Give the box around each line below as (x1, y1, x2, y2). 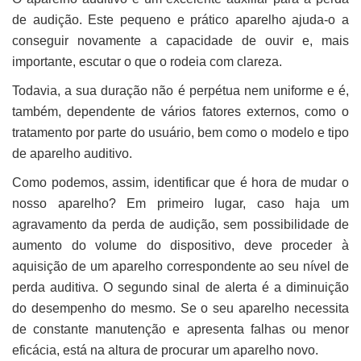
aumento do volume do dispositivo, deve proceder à (12, 238, 349, 252)
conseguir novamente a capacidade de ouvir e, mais (12, 33, 349, 48)
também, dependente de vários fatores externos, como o (12, 104, 349, 118)
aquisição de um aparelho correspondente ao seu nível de (12, 259, 349, 273)
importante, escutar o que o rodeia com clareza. (12, 54, 282, 68)
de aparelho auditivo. (12, 146, 132, 160)
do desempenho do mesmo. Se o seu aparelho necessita (12, 301, 349, 315)
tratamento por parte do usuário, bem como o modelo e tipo (12, 125, 349, 139)
